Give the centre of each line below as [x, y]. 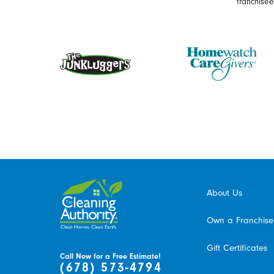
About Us [224, 193]
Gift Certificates [237, 248]
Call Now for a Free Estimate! [111, 257]
